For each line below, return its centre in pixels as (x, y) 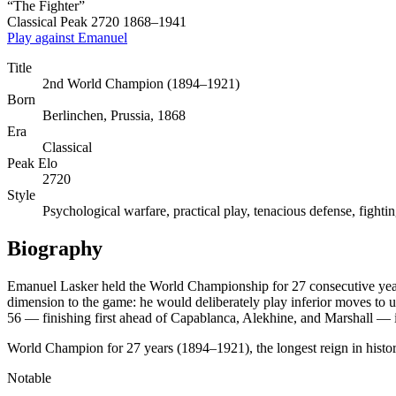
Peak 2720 (90, 21)
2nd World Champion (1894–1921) (141, 83)
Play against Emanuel (67, 37)
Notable (29, 377)
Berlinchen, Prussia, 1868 (114, 115)
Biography (55, 248)
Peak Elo (32, 163)
